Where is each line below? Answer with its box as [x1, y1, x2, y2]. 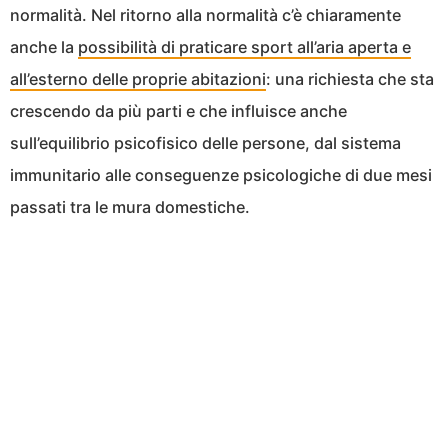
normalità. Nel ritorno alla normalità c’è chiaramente [10, 5, 401, 26]
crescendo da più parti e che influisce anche [10, 101, 347, 122]
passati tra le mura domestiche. [10, 197, 250, 218]
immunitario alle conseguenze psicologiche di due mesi [10, 165, 432, 186]
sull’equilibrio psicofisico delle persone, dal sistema [10, 133, 401, 154]
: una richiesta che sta [266, 69, 434, 90]
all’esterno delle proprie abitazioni [10, 69, 266, 90]
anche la [10, 37, 78, 58]
